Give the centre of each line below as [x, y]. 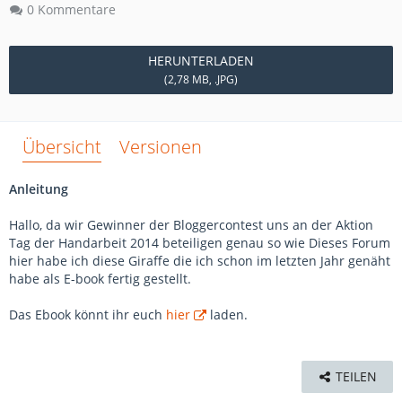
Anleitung [39, 189]
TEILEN [356, 376]
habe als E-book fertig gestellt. [100, 279]
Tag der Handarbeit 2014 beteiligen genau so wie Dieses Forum [200, 243]
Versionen [161, 147]
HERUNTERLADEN [201, 61]
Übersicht [62, 147]
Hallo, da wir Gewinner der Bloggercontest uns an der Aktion [191, 225]
